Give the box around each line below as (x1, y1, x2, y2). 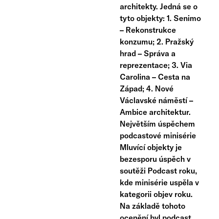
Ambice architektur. (120, 107, 191, 117)
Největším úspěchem (120, 118, 196, 129)
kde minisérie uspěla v (120, 177, 199, 187)
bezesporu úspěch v (120, 153, 191, 164)
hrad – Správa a (120, 48, 176, 58)
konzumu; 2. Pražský (120, 36, 194, 46)
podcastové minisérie (120, 130, 197, 140)
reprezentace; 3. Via (120, 60, 193, 70)
